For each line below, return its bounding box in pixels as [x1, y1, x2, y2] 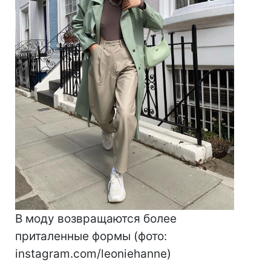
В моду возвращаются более [15, 212, 177, 226]
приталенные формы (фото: [15, 229, 167, 244]
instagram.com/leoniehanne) [15, 247, 171, 261]
